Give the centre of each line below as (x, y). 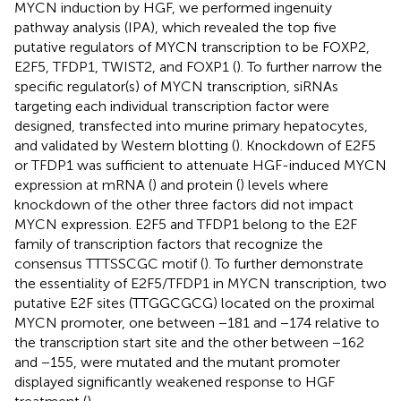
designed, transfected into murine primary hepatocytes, (191, 125)
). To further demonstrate (284, 263)
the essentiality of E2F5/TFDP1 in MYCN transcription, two (200, 283)
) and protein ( (196, 184)
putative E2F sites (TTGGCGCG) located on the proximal (195, 303)
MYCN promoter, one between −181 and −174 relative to (197, 322)
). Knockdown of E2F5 (306, 145)
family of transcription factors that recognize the (169, 243)
